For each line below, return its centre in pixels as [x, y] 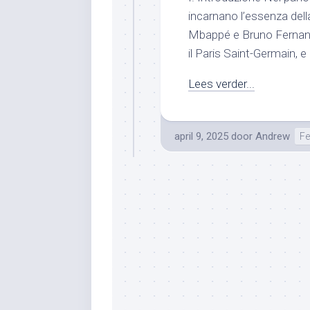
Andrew [273, 136]
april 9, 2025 [201, 136]
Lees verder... [221, 84]
